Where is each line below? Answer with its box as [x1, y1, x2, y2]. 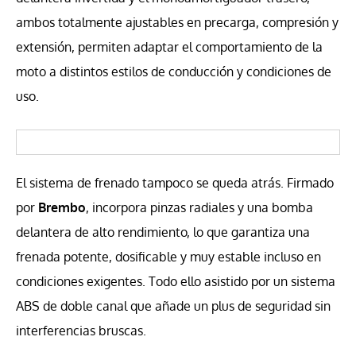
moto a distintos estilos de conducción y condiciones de [16, 64, 331, 80]
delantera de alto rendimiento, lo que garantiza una [16, 224, 310, 241]
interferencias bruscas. [16, 323, 146, 339]
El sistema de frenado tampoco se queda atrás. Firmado [16, 175, 334, 192]
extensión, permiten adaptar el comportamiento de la [16, 39, 323, 56]
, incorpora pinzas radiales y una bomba [86, 199, 313, 216]
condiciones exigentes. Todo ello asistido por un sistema [16, 273, 335, 290]
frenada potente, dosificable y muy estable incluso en [16, 249, 321, 265]
